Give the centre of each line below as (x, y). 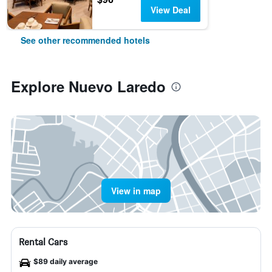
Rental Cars (43, 242)
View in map (136, 191)
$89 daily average (66, 261)
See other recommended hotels (85, 40)
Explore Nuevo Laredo (88, 86)
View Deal (170, 10)
